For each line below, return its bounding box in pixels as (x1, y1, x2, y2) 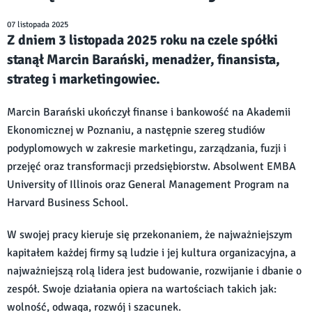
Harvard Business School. (7, 196, 128, 210)
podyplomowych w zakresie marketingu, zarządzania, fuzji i (7, 141, 286, 155)
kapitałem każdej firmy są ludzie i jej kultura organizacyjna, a (7, 246, 296, 260)
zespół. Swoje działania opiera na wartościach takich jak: (7, 282, 276, 296)
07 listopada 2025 (7, 19, 68, 30)
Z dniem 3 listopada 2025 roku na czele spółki (7, 31, 278, 49)
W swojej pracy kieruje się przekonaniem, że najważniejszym (7, 228, 292, 242)
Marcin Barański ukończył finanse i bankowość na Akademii (7, 105, 290, 119)
